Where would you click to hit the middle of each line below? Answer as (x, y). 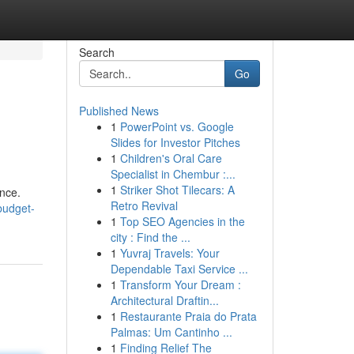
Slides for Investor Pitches (175, 142)
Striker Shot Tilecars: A (177, 190)
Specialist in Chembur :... (173, 174)
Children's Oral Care (171, 158)
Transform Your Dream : (180, 284)
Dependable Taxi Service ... (179, 269)
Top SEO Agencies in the (182, 221)
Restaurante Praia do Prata (188, 316)
